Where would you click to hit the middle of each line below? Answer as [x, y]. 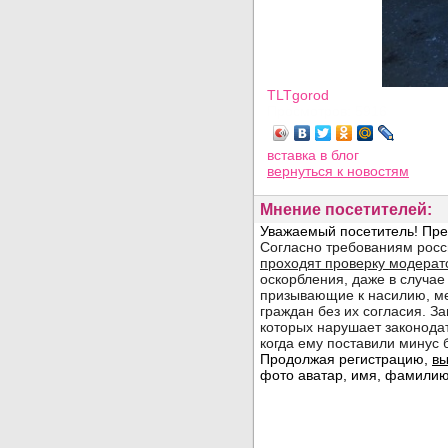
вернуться [302, 171]
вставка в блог [313, 155]
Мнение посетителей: [346, 209]
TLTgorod [298, 95]
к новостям [373, 171]
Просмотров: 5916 [327, 111]
